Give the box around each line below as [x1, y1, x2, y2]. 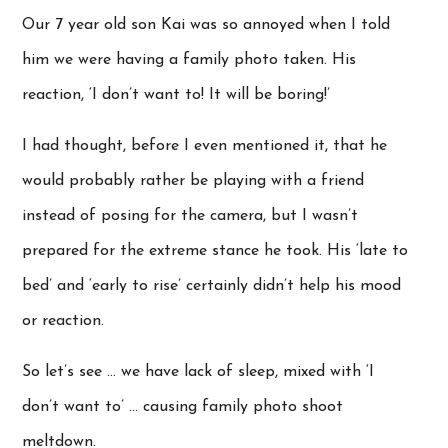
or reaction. [22, 313, 105, 330]
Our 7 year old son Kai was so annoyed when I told [22, 17, 391, 34]
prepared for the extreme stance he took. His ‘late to [22, 243, 409, 260]
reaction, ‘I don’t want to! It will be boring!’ [22, 87, 331, 104]
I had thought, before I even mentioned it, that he [22, 138, 388, 155]
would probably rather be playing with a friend [22, 173, 365, 190]
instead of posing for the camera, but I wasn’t [22, 208, 359, 225]
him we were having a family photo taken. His [22, 52, 357, 69]
